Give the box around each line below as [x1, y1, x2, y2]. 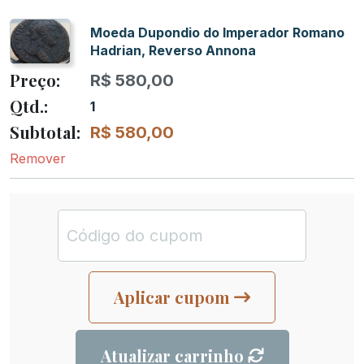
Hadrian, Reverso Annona [90, 41, 256, 58]
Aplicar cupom [114, 286, 230, 309]
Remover [10, 150, 66, 167]
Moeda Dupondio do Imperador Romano [90, 24, 344, 41]
